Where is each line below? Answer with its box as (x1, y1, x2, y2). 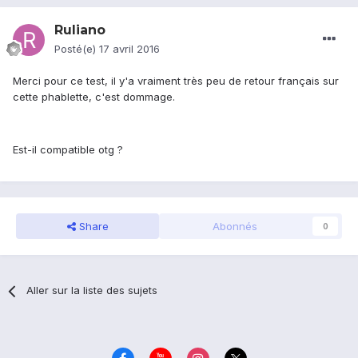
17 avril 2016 (99, 42, 160, 56)
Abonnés (212, 220, 257, 233)
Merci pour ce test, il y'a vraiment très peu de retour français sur (13, 74, 339, 88)
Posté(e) (54, 42, 99, 56)
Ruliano (54, 22, 105, 38)
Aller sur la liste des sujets (26, 284, 158, 297)
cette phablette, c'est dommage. (13, 90, 175, 104)
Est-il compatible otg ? (13, 143, 123, 157)
